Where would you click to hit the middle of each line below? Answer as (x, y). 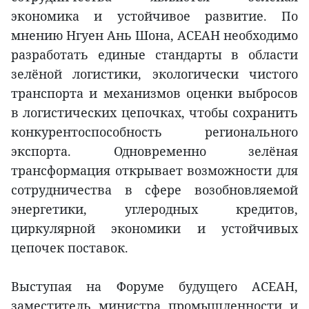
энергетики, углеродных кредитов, (154, 209)
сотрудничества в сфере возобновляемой (154, 190)
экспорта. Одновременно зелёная (154, 151)
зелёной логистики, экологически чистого (154, 74)
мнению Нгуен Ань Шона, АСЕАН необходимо (154, 36)
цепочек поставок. (70, 248)
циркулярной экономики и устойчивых (154, 229)
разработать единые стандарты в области (154, 55)
